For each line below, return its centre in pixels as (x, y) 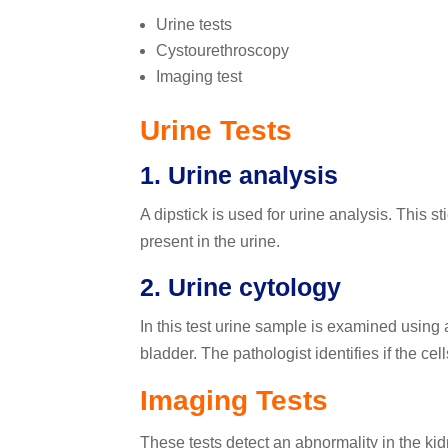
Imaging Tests (233, 401)
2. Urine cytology (240, 287)
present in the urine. (209, 242)
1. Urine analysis (238, 175)
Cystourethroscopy (222, 51)
